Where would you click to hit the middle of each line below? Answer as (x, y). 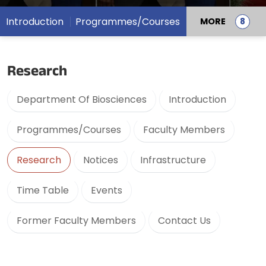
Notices (101, 160)
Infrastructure (173, 160)
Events (107, 190)
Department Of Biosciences (82, 99)
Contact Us (184, 221)
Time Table (43, 190)
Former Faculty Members (76, 221)
